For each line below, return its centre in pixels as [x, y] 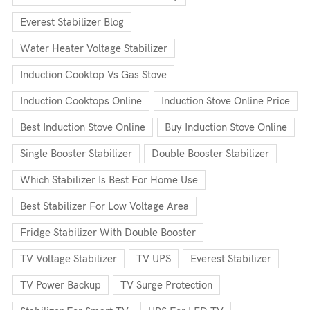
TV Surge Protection [166, 285]
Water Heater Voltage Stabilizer [94, 48]
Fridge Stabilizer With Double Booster [108, 232]
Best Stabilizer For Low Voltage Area [104, 206]
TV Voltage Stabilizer [69, 259]
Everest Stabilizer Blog [72, 22]
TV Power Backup [61, 285]
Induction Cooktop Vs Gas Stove [93, 75]
